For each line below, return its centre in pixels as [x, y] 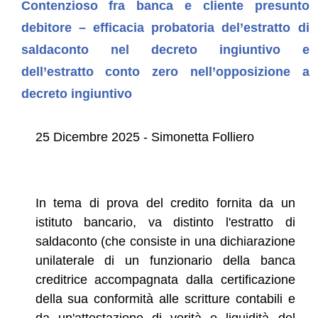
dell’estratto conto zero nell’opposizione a [165, 71]
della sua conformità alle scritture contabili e [165, 298]
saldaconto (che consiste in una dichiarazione [165, 241]
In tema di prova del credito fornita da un [165, 203]
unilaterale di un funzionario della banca [165, 260]
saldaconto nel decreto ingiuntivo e [165, 49]
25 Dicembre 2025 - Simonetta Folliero [144, 137]
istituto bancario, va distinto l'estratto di [165, 222]
